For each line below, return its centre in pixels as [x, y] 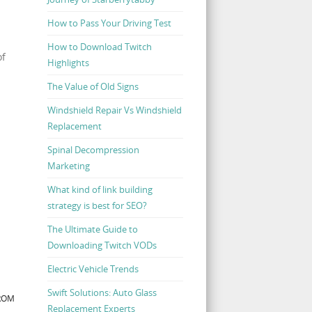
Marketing [68, 165]
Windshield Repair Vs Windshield [114, 110]
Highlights [68, 62]
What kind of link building [100, 189]
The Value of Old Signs [93, 86]
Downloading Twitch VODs [102, 245]
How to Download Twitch [99, 46]
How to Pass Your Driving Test [109, 23]
